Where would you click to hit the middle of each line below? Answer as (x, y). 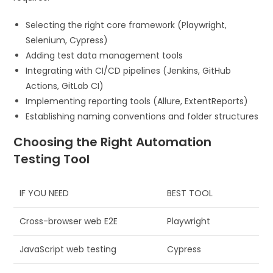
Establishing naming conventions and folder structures (142, 116)
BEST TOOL (190, 193)
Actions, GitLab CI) (65, 86)
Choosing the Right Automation (113, 142)
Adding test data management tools (105, 55)
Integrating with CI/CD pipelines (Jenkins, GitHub (129, 70)
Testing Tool (52, 159)
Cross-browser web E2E (69, 221)
